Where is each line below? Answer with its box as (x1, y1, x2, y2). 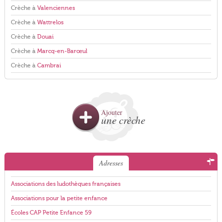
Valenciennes (37, 4, 75, 11)
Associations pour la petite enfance (10, 195, 108, 202)
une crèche (101, 113, 145, 127)
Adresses (99, 158, 123, 167)
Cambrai (37, 62, 61, 69)
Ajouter (101, 108, 122, 117)
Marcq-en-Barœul (37, 48, 87, 55)
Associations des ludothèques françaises (10, 180, 120, 187)
